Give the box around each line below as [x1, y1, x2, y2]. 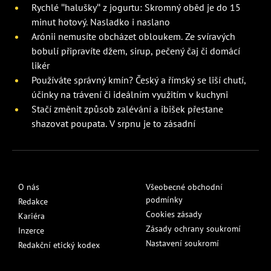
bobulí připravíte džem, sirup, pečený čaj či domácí [31, 44, 240, 57]
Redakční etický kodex [18, 239, 100, 250]
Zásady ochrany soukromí [146, 223, 241, 234]
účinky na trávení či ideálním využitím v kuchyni [31, 88, 228, 100]
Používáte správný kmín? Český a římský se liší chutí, [31, 73, 246, 86]
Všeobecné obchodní [146, 181, 223, 192]
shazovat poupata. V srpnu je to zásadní [31, 117, 195, 129]
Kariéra [18, 210, 45, 221]
